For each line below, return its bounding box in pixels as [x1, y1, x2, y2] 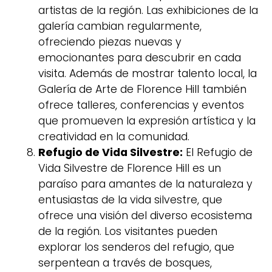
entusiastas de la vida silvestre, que [38, 192, 222, 207]
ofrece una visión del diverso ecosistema [38, 208, 252, 223]
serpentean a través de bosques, [38, 255, 212, 270]
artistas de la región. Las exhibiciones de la [38, 2, 258, 18]
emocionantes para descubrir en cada [38, 50, 241, 65]
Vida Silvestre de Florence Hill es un [38, 160, 221, 175]
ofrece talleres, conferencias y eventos [38, 97, 244, 112]
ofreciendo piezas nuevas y [38, 34, 182, 49]
